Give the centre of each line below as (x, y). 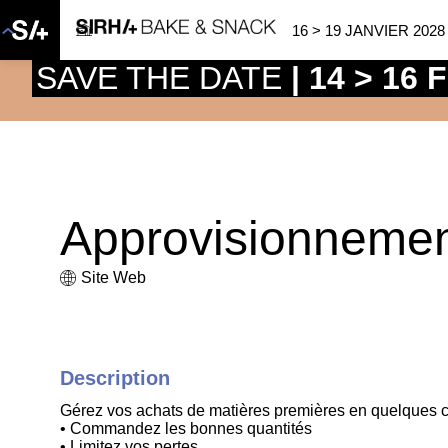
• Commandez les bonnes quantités (186, 429)
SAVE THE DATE (163, 78)
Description (115, 378)
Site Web (113, 277)
